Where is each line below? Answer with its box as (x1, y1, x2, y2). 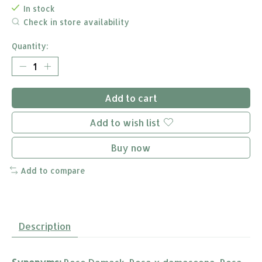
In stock (23, 3, 55, 13)
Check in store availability (23, 17, 129, 27)
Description (19, 220, 71, 233)
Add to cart (105, 91, 157, 104)
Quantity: (12, 40, 49, 51)
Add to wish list (89, 116, 160, 129)
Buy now (111, 141, 151, 154)
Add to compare (20, 165, 85, 175)
